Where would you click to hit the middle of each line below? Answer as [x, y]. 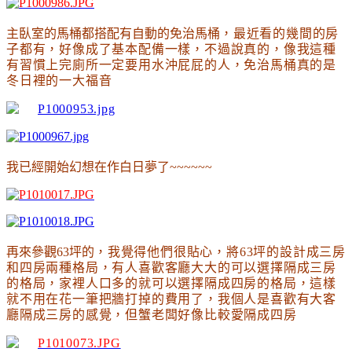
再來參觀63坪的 [50, 251]
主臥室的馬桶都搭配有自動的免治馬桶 [113, 33]
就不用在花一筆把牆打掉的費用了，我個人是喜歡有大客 [171, 299]
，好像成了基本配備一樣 [119, 49]
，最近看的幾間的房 [280, 33]
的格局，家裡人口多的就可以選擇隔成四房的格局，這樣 [171, 283]
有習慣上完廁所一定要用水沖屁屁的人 [119, 64]
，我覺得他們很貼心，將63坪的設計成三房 [220, 251]
